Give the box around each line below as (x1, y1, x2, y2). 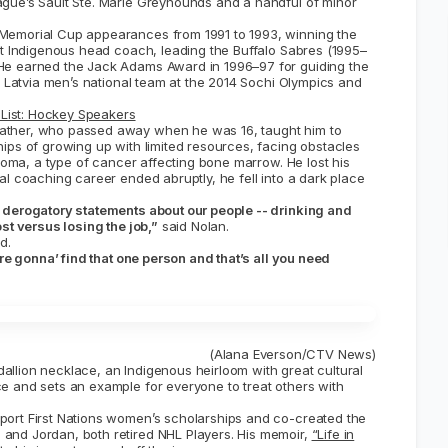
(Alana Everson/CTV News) (208, 345, 376, 362)
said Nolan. (157, 217, 229, 234)
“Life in (311, 425, 355, 442)
